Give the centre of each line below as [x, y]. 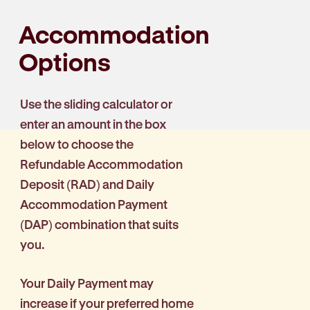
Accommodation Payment [94, 204]
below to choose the [77, 144]
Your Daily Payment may [87, 283]
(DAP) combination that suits [99, 225]
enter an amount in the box [93, 124]
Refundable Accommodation [101, 164]
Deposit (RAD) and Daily [87, 184]
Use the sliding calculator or [96, 104]
